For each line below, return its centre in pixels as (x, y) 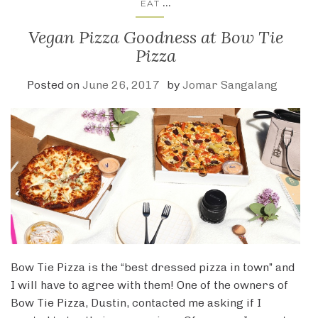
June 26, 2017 (121, 84)
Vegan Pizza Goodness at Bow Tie (155, 37)
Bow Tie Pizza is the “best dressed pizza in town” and (153, 268)
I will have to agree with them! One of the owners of (149, 285)
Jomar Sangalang (230, 84)
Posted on (54, 84)
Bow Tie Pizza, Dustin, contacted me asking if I (136, 303)
